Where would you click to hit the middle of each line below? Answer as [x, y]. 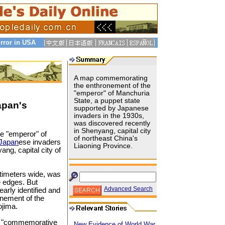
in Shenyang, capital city [112, 131]
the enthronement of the [112, 86]
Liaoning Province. [103, 146]
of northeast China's [106, 138]
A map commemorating [111, 78]
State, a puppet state [107, 101]
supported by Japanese [111, 108]
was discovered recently [112, 123]
